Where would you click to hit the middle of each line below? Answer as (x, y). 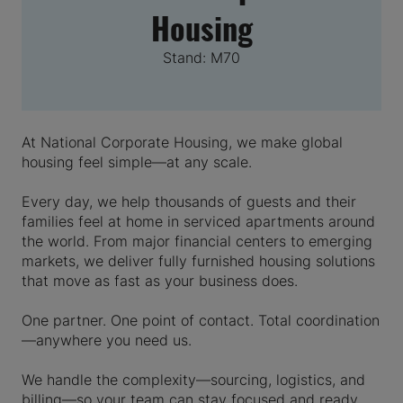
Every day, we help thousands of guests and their (189, 201)
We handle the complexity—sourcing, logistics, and (193, 379)
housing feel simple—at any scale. (137, 161)
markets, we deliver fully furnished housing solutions (198, 260)
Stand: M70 (201, 57)
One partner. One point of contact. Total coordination (201, 320)
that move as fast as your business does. (160, 280)
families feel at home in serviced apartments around (198, 221)
